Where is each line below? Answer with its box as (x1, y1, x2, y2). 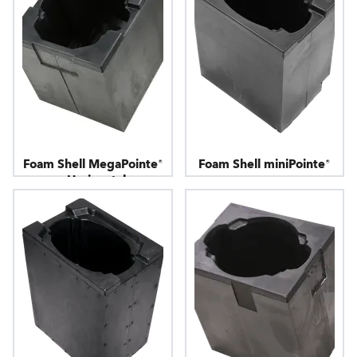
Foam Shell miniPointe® (198, 155, 331, 172)
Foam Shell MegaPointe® (22, 155, 163, 172)
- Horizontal (59, 171, 126, 188)
